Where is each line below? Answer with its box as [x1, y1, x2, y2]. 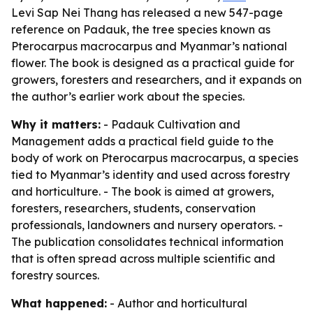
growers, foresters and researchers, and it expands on [11, 73, 302, 87]
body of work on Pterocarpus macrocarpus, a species [11, 151, 298, 165]
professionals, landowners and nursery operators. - [11, 218, 283, 232]
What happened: [11, 296, 107, 310]
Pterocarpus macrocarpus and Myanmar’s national [11, 39, 287, 53]
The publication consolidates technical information [11, 235, 284, 249]
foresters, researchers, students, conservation [11, 201, 256, 215]
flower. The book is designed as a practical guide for [11, 56, 294, 70]
